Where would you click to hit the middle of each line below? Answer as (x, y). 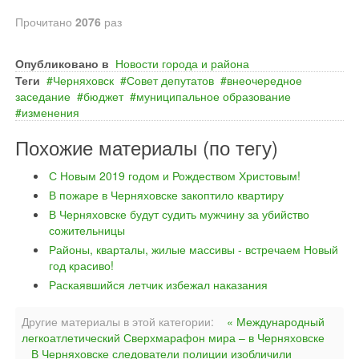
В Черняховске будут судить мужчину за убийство (179, 214)
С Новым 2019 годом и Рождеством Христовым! (175, 175)
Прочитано (45, 22)
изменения (50, 112)
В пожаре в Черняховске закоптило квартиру (166, 195)
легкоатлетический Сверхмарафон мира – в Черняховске (173, 337)
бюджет (103, 96)
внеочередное (264, 80)
